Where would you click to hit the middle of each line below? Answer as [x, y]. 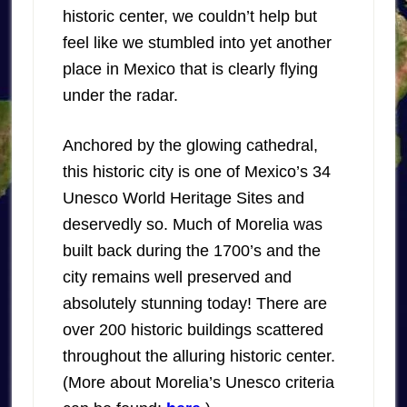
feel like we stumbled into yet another [197, 43]
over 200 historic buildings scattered [193, 330]
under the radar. [120, 95]
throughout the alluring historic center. [199, 356]
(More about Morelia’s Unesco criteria [198, 382]
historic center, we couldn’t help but [189, 16]
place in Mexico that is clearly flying [190, 69]
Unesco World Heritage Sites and [183, 198]
